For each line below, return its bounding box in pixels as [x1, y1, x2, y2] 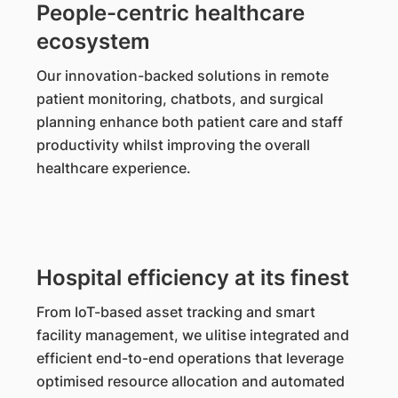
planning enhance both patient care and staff [36, 113, 343, 131]
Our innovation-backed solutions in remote [36, 67, 329, 84]
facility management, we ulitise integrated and [36, 326, 349, 344]
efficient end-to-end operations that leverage [36, 349, 344, 367]
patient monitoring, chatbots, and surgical [36, 90, 323, 107]
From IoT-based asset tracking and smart [36, 303, 315, 321]
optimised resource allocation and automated [36, 372, 345, 390]
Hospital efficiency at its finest [36, 265, 349, 291]
